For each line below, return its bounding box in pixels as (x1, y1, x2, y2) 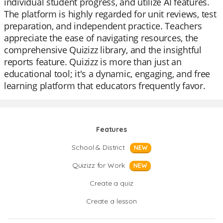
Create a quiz (90, 179, 133, 188)
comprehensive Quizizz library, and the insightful (4, 44, 202, 56)
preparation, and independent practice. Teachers (4, 20, 202, 32)
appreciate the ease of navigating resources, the (4, 32, 199, 44)
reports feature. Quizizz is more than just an (4, 56, 182, 68)
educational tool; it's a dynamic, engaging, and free (4, 68, 210, 80)
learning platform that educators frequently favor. (4, 80, 206, 92)
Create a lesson (86, 197, 137, 206)
